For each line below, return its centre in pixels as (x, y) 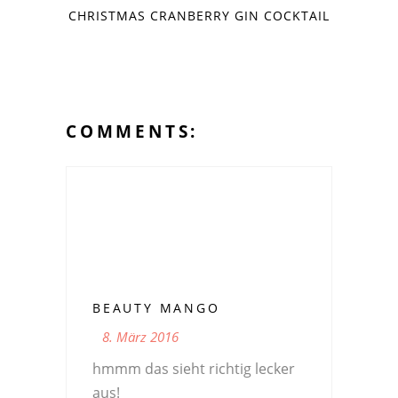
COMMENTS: (132, 132)
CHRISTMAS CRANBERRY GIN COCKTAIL (199, 16)
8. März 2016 (140, 337)
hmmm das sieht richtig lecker (194, 369)
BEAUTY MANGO (156, 308)
